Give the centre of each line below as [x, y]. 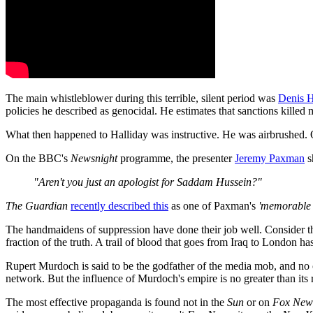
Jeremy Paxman [270, 158]
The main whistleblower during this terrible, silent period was [142, 98]
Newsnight [94, 158]
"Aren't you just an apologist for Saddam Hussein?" [148, 182]
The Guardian [37, 205]
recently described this [119, 205]
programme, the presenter [176, 158]
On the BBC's [38, 158]
